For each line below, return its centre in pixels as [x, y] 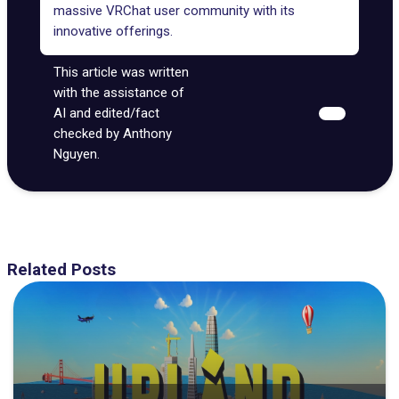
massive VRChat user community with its [174, 11]
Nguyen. [77, 154]
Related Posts [61, 270]
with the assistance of [119, 92]
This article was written [121, 72]
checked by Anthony [113, 133]
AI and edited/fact [106, 113]
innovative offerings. [113, 31]
